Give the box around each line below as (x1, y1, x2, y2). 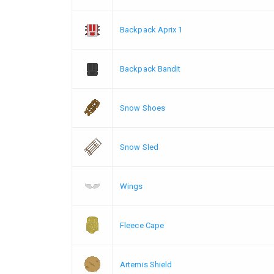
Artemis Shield (120, 259, 172, 269)
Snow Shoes (120, 103, 165, 113)
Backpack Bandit (120, 64, 181, 73)
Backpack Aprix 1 (120, 24, 183, 34)
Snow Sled (120, 142, 158, 152)
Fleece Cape (120, 220, 165, 230)
